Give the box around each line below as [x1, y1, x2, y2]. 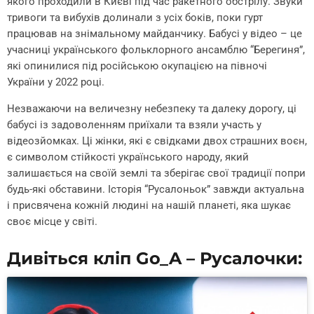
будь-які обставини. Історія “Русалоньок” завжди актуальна [7, 183, 304, 196]
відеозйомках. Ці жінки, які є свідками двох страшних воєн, [7, 135, 307, 148]
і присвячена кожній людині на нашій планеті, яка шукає [7, 199, 291, 212]
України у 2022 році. [7, 76, 104, 89]
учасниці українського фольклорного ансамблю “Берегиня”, [7, 43, 305, 57]
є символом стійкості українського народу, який [7, 151, 249, 164]
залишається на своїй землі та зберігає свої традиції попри [7, 167, 306, 180]
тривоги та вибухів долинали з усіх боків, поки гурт [7, 11, 263, 25]
